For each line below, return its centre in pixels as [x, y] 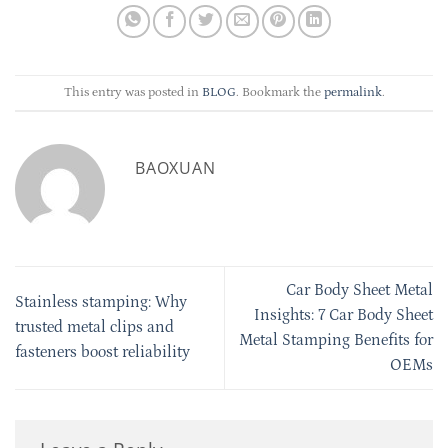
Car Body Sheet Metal [359, 289]
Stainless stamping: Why [101, 302]
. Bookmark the [279, 92]
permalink [352, 92]
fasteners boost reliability [102, 352]
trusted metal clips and [94, 327]
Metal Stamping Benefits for [336, 339]
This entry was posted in [132, 92]
